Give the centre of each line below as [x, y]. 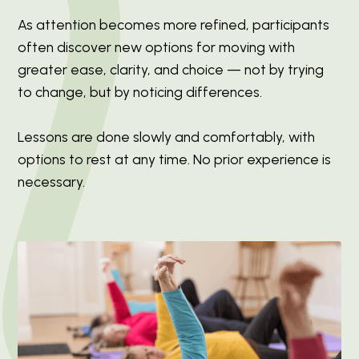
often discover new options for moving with [157, 46]
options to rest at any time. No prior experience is [175, 159]
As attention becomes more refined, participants [174, 24]
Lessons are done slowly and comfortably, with [167, 136]
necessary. [52, 181]
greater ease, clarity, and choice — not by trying [171, 69]
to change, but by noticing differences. [140, 91]
